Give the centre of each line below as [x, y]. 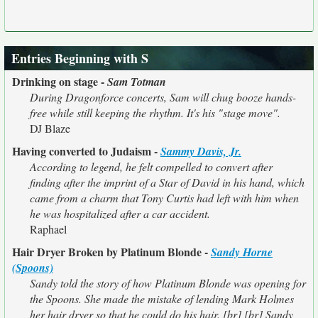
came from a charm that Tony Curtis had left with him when [164, 198]
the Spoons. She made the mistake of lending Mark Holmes [162, 298]
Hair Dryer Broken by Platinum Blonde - [111, 252]
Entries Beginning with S [80, 58]
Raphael [48, 229]
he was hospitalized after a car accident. [120, 213]
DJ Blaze [50, 128]
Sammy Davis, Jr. [201, 151]
